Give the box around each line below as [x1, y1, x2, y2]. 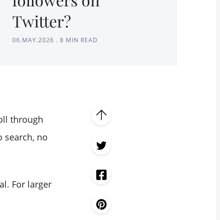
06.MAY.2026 [12, 36, 54, 45]
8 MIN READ [60, 36, 98, 45]
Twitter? [12, 10, 71, 32]
